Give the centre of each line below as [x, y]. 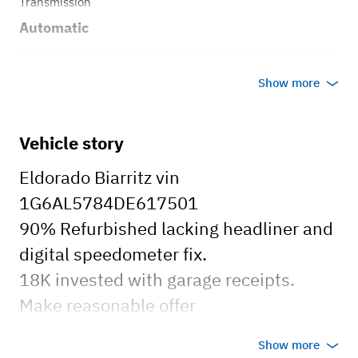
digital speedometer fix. [113, 254]
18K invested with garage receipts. [157, 280]
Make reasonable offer [107, 305]
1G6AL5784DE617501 [109, 203]
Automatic [54, 28]
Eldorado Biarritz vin [99, 177]
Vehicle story [72, 143]
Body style [47, 67]
